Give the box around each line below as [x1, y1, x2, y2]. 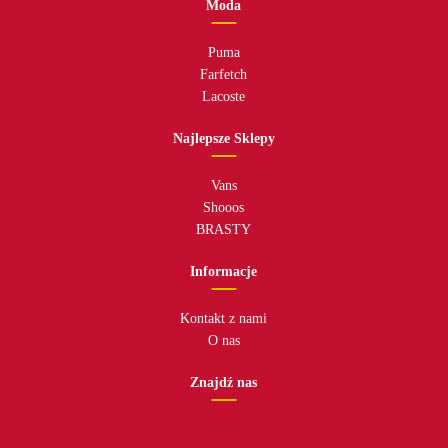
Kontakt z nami [180, 311, 268, 327]
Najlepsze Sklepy [172, 131, 275, 147]
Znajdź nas [190, 375, 258, 391]
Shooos [203, 200, 245, 216]
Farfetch [200, 67, 248, 83]
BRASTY [196, 222, 252, 238]
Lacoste [202, 89, 246, 105]
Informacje [190, 264, 258, 280]
